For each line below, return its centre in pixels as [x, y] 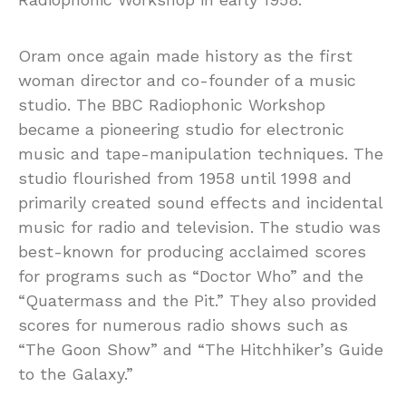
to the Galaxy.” [76, 373]
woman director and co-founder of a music [187, 80]
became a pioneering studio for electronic [181, 129]
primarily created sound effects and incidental [200, 202]
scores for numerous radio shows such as [183, 324]
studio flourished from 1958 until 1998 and [185, 178]
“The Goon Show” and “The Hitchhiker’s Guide [201, 349]
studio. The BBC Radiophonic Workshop [172, 104]
